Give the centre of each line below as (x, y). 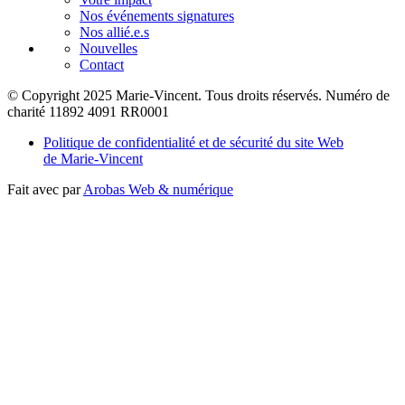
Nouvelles (108, 48)
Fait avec (35, 189)
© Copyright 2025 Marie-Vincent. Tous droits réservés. (166, 95)
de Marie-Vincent (93, 158)
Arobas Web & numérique (158, 189)
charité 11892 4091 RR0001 (88, 111)
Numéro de (358, 95)
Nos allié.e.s (114, 32)
